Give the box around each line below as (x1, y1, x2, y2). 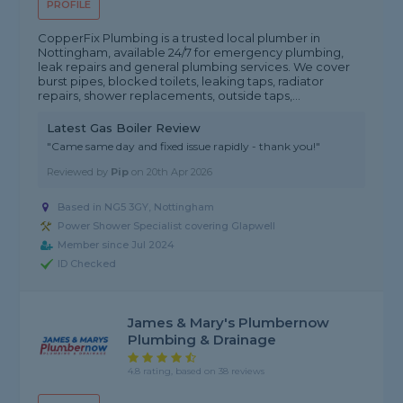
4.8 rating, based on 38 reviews (128, 365, 265, 378)
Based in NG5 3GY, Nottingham (58, 201, 215, 214)
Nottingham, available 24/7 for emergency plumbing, (38, 45, 345, 60)
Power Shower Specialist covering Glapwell (58, 219, 276, 233)
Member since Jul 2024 (58, 238, 175, 252)
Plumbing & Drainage (128, 331, 277, 349)
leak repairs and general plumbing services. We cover (38, 59, 351, 75)
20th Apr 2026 (147, 166, 213, 179)
